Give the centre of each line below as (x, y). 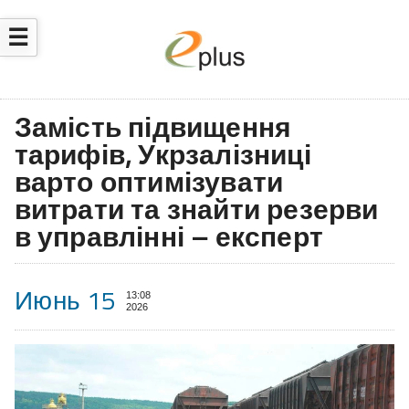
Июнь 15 (65, 300)
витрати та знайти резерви (196, 210)
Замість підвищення (153, 127)
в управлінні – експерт (168, 237)
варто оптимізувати (149, 182)
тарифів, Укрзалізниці (163, 155)
